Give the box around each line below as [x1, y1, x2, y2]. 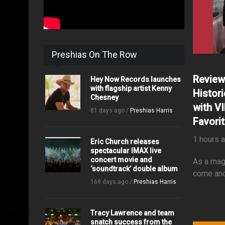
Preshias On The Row [52, 49, 137, 60]
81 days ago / [90, 107, 130, 114]
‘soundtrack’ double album [90, 165, 178, 173]
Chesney [90, 93, 119, 101]
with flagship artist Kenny [90, 84, 172, 92]
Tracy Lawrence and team [90, 209, 174, 217]
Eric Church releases [90, 138, 159, 146]
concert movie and [90, 156, 152, 164]
